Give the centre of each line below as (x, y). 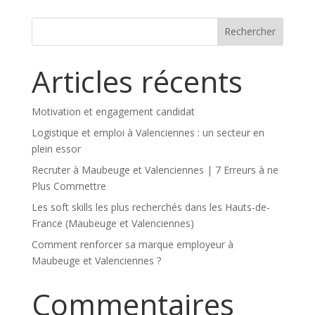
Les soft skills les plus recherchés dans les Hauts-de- (150, 207)
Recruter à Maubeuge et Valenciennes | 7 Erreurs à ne (155, 169)
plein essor (56, 148)
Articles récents (137, 81)
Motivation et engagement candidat (113, 111)
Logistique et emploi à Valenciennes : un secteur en (148, 132)
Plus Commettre (69, 186)
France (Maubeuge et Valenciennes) (112, 223)
